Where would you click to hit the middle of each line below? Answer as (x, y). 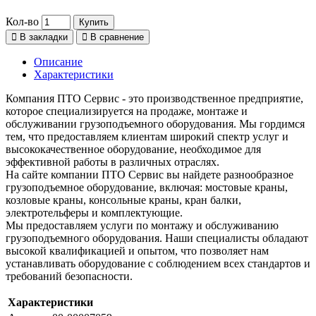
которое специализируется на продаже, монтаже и (127, 111)
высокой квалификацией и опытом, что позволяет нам (137, 251)
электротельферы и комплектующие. (94, 213)
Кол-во (22, 22)
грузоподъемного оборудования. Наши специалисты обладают (157, 238)
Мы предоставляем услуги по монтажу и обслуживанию (142, 226)
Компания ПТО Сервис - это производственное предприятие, (154, 99)
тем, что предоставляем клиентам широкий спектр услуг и (147, 137)
